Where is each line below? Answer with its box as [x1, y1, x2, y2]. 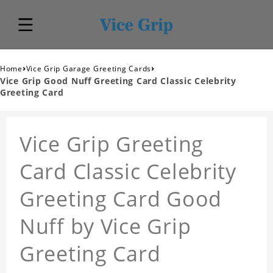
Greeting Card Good [19, 185, 222, 213]
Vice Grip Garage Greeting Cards [26, 63, 151, 74]
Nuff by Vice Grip [19, 212, 191, 241]
